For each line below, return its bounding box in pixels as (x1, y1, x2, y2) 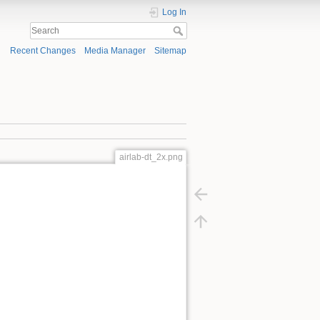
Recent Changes (9, 46, 76, 56)
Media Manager (84, 46, 146, 56)
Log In (162, 7, 186, 17)
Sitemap (154, 46, 186, 56)
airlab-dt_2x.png (119, 151, 183, 162)
